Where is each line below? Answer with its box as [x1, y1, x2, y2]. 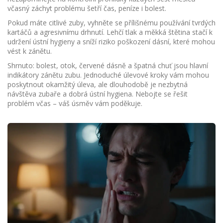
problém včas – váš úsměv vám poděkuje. [7, 99, 142, 108]
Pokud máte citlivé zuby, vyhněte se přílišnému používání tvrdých [7, 18, 216, 27]
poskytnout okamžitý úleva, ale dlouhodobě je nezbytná [7, 80, 188, 89]
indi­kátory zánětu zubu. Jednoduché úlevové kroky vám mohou [7, 70, 209, 80]
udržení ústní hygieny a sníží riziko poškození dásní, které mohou [7, 37, 215, 46]
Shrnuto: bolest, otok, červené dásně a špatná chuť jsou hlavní [7, 61, 208, 70]
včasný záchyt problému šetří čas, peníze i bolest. [7, 3, 166, 13]
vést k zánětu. [7, 46, 52, 56]
